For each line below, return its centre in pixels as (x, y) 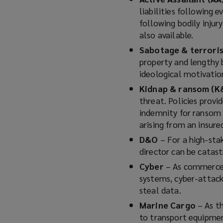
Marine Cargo (168, 205)
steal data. (160, 190)
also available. (167, 35)
